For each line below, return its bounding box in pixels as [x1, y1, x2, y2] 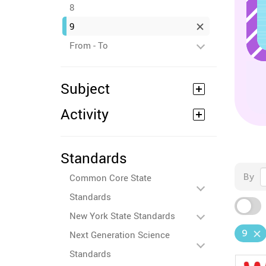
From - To [69, 39, 108, 51]
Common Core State [69, 172, 151, 183]
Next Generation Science [69, 229, 170, 240]
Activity [61, 104, 109, 123]
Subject [61, 79, 110, 98]
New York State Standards [69, 210, 175, 221]
